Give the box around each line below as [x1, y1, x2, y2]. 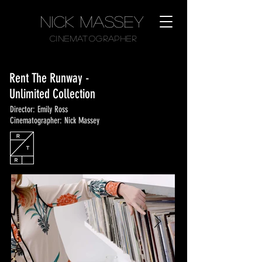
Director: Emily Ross [10, 104, 68, 115]
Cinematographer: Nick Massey [10, 115, 99, 126]
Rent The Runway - [9, 70, 89, 86]
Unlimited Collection [9, 86, 95, 102]
